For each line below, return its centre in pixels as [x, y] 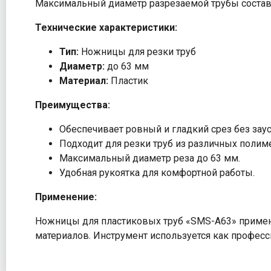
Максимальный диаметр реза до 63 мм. [150, 158]
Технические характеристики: [106, 28]
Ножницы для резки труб [137, 52]
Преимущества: [73, 105]
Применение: [66, 197]
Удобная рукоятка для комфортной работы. [157, 173]
